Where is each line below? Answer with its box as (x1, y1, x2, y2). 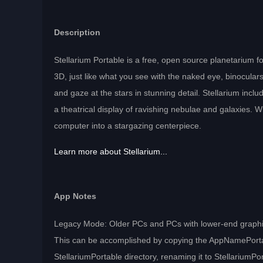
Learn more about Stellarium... (54, 147, 167, 157)
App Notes (54, 191, 96, 201)
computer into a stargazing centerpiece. (54, 121, 201, 131)
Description (54, 28, 100, 38)
